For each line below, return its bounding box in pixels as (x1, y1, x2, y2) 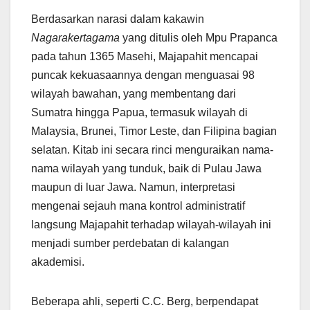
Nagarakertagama (31, 32, 120, 44)
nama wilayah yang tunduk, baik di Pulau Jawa (31, 163, 262, 175)
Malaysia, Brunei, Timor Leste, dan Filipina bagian (31, 125, 277, 138)
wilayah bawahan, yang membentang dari (31, 88, 236, 100)
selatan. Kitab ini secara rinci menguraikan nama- (31, 144, 273, 156)
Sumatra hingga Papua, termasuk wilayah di (31, 107, 248, 119)
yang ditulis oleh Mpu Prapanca (120, 32, 277, 44)
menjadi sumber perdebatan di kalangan (31, 237, 229, 250)
